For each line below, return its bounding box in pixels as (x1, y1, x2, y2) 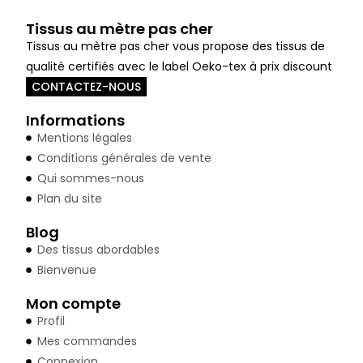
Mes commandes (37, 332, 138, 349)
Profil (37, 312, 66, 329)
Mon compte (26, 293, 122, 314)
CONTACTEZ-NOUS (32, 78, 142, 95)
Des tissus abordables (37, 241, 160, 258)
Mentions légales (37, 129, 133, 146)
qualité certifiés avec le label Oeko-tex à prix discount (26, 58, 333, 75)
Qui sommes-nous (37, 169, 145, 186)
